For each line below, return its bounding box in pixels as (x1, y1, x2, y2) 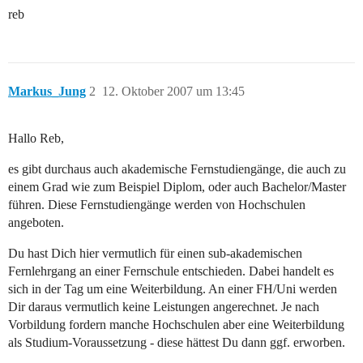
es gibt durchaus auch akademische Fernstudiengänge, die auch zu (8, 162, 346, 177)
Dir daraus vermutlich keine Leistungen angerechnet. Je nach (8, 300, 319, 314)
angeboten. (8, 216, 64, 230)
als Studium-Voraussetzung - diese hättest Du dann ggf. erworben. (8, 335, 345, 350)
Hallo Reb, (8, 131, 64, 146)
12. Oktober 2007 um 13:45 (102, 84, 245, 99)
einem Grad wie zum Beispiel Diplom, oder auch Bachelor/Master (8, 180, 346, 194)
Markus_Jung (8, 84, 86, 99)
